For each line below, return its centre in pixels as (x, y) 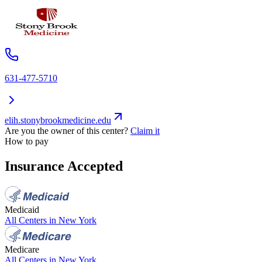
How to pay (27, 142)
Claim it (145, 131)
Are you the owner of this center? (66, 131)
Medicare (22, 249)
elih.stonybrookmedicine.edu (58, 120)
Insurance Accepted (64, 166)
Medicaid (22, 209)
